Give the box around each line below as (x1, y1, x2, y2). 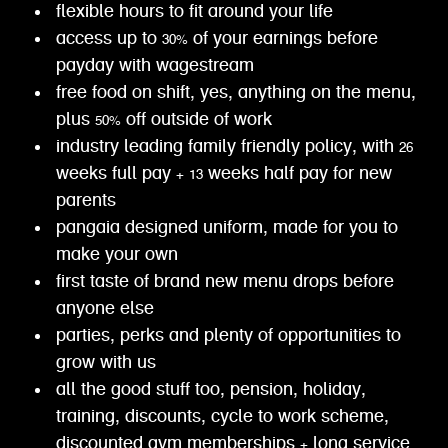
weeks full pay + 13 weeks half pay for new (55, 165, 392, 183)
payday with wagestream (55, 57, 254, 75)
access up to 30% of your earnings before (55, 30, 378, 48)
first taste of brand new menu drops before (55, 273, 394, 291)
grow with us (55, 354, 156, 372)
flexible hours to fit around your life (55, 3, 333, 21)
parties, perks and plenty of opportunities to (55, 327, 401, 345)
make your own (55, 246, 178, 264)
